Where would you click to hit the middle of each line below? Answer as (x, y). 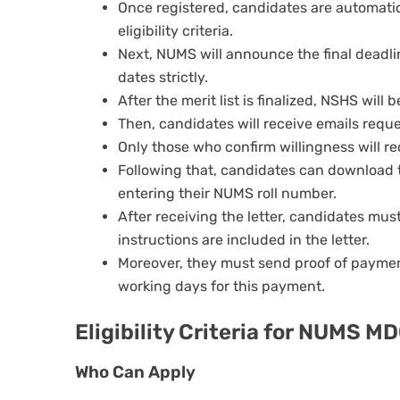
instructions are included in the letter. (244, 240)
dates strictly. (163, 78)
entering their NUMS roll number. (227, 194)
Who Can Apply (135, 373)
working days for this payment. (221, 287)
